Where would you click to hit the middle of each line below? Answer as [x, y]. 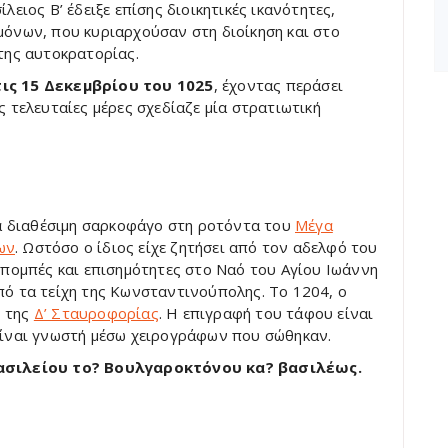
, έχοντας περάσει [278, 85]
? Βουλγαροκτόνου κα [178, 367]
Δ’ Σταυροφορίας [96, 313]
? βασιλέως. [313, 367]
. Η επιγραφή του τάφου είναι [266, 313]
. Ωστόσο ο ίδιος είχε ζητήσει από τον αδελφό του [196, 247]
